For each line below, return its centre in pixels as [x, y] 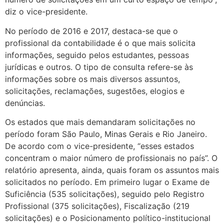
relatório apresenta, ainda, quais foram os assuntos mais [112, 170]
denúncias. [25, 103]
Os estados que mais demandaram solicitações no [100, 122]
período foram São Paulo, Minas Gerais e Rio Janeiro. [106, 134]
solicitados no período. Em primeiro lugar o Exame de [107, 182]
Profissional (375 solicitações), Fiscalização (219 [97, 206]
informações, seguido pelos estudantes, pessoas [97, 55]
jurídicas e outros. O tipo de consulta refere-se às [99, 67]
